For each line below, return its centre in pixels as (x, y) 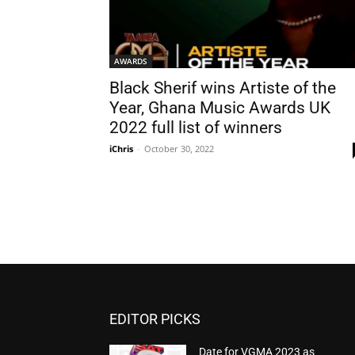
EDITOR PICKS (155, 319)
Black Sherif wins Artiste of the (223, 88)
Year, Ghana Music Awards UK (220, 108)
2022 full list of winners (196, 128)
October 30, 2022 (179, 149)
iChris (121, 149)
